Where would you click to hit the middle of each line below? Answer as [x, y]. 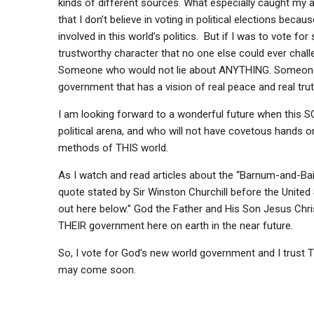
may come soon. [97, 270]
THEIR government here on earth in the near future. [175, 226]
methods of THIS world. [113, 148]
